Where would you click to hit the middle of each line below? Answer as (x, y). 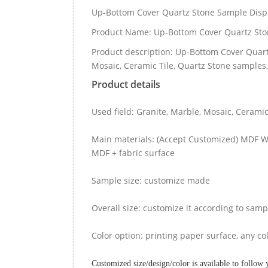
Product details (126, 84)
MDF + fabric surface (133, 153)
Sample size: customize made (151, 180)
